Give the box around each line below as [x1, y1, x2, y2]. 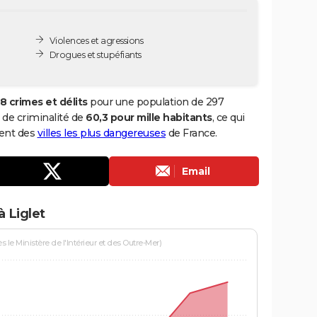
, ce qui [212, 110, 245, 124]
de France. [166, 126, 217, 139]
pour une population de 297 [87, 95, 224, 108]
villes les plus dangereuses [37, 126, 166, 139]
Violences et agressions [49, 35, 144, 46]
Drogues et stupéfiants [49, 49, 142, 60]
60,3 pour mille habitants [86, 110, 212, 124]
